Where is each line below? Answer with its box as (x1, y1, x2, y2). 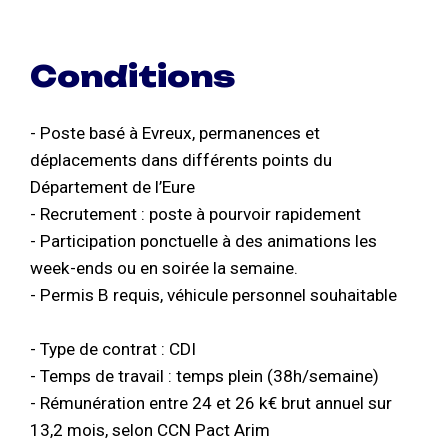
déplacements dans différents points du (30, 150, 332, 171)
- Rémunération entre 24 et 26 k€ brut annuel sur (30, 393, 392, 414)
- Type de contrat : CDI (30, 339, 196, 360)
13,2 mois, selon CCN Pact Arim (30, 420, 270, 441)
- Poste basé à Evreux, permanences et (30, 123, 320, 144)
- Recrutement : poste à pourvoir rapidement (30, 204, 361, 225)
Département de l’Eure (30, 177, 195, 198)
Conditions (30, 58, 235, 94)
